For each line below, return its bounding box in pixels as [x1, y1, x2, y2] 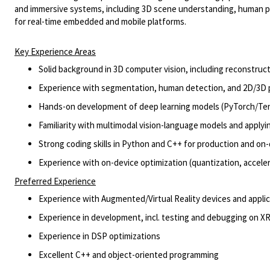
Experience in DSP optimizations [39, 230, 160, 242]
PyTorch [224, 101, 255, 112]
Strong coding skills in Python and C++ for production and [39, 138, 254, 149]
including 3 [106, 3, 146, 14]
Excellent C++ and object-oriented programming [39, 249, 219, 260]
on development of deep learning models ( [66, 101, 224, 112]
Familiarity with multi [39, 119, 115, 131]
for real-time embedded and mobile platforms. [14, 16, 186, 27]
